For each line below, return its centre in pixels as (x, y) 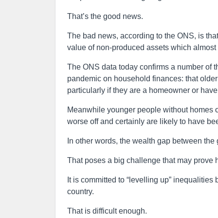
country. (81, 191)
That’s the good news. (105, 16)
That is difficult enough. (107, 211)
